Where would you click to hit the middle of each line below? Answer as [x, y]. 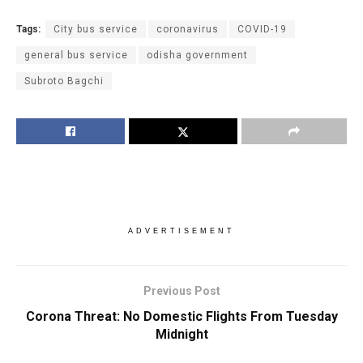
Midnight [181, 334]
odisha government [197, 55]
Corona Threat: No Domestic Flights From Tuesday [181, 316]
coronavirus [188, 29]
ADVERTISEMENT [181, 231]
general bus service [76, 55]
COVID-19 [262, 29]
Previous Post [181, 290]
